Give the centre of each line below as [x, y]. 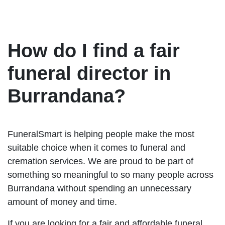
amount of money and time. [62, 202]
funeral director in [89, 73]
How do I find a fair [94, 50]
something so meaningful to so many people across [110, 175]
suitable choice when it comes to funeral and [96, 147]
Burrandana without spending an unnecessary [99, 188]
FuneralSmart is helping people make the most [101, 134]
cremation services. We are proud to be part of [100, 161]
